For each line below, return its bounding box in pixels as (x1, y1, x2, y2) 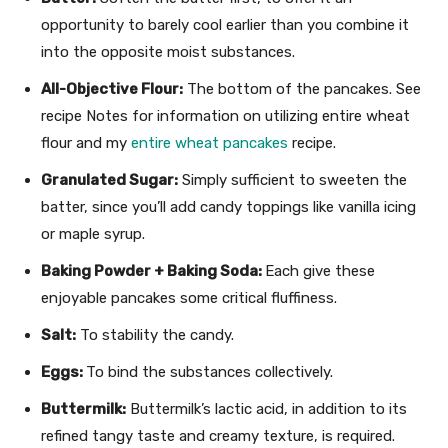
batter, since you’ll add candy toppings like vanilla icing (41, 198, 416, 217)
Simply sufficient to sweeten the (178, 171, 407, 190)
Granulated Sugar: (41, 171, 178, 190)
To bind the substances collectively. (86, 363, 333, 382)
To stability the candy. (76, 326, 234, 345)
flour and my (41, 134, 131, 153)
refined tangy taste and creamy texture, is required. (41, 427, 395, 446)
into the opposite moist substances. (41, 43, 295, 62)
